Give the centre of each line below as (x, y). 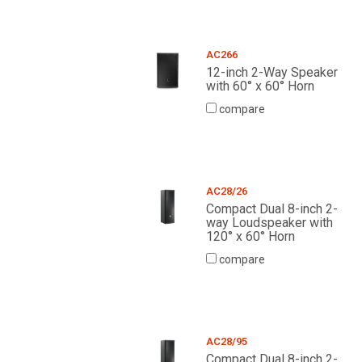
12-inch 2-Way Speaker (271, 73)
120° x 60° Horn (250, 237)
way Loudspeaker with (269, 223)
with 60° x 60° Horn (260, 86)
